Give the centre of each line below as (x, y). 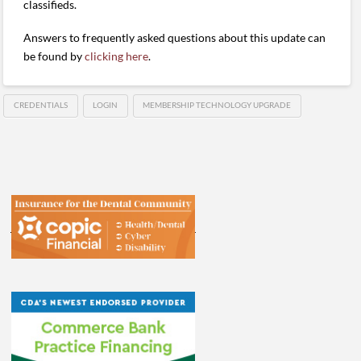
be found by (54, 56)
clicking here (117, 56)
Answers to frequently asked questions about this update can (175, 37)
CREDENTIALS (41, 105)
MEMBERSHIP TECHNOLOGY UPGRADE (217, 105)
